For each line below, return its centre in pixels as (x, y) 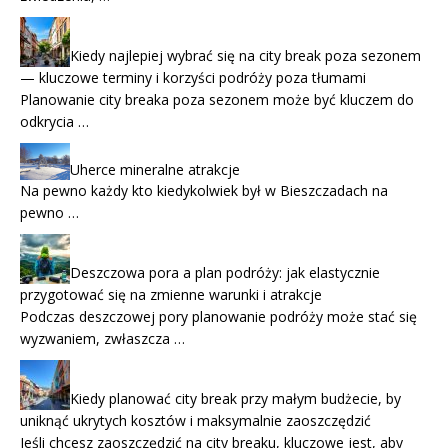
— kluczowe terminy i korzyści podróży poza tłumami (193, 77)
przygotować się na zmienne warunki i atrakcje (171, 295)
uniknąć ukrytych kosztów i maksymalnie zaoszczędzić (195, 421)
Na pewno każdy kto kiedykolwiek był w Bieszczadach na (204, 191)
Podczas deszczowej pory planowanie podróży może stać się (218, 317)
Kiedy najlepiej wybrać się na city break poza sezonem (245, 55)
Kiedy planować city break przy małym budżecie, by (235, 399)
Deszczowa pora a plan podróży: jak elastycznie (225, 273)
